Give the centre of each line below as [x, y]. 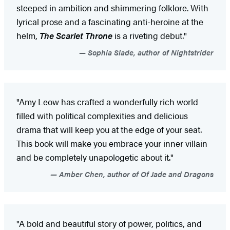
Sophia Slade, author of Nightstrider [150, 52]
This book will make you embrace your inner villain [112, 143]
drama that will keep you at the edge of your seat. [109, 130]
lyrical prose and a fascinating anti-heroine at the [110, 22]
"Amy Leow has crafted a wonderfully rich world [107, 102]
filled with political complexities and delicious [102, 116]
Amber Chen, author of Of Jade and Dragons [135, 174]
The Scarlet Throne [77, 36]
